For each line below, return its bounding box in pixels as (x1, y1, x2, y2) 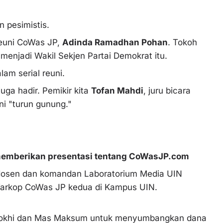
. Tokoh (168, 37, 197, 47)
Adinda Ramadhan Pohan (62, 37, 168, 47)
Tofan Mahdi (91, 85, 143, 96)
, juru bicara (143, 85, 191, 96)
